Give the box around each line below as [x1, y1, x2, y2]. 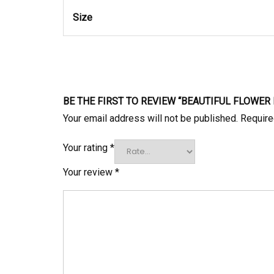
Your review [63, 166, 115, 179]
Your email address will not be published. [63, 112, 238, 124]
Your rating [63, 142, 110, 154]
